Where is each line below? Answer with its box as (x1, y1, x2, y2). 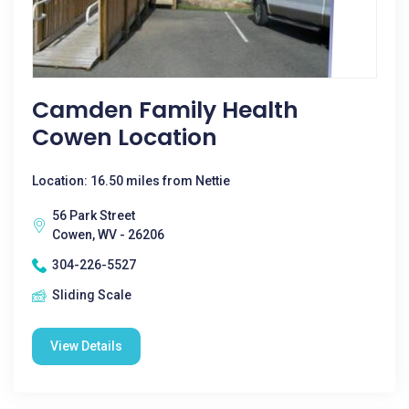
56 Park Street (52, 208, 135, 223)
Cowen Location (32, 121, 217, 153)
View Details (50, 339, 122, 353)
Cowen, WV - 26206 (52, 227, 164, 242)
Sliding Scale (52, 288, 131, 302)
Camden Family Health (32, 94, 299, 126)
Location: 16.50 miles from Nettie (32, 173, 230, 188)
